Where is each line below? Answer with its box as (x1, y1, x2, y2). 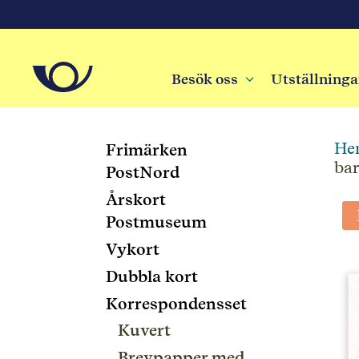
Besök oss (171, 71, 238, 87)
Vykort (106, 240, 159, 259)
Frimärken (106, 140, 188, 159)
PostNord (106, 163, 179, 182)
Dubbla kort (106, 267, 198, 286)
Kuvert (118, 321, 171, 340)
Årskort (106, 190, 166, 209)
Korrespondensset (106, 294, 247, 313)
